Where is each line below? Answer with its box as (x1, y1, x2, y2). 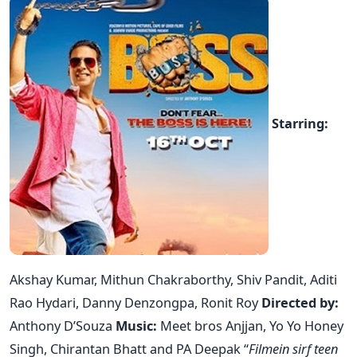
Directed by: (261, 292, 339, 312)
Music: (116, 316, 160, 335)
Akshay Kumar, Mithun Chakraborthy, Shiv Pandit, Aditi (10, 269, 337, 288)
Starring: (272, 113, 328, 132)
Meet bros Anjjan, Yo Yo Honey (160, 316, 343, 335)
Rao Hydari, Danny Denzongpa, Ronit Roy (10, 292, 261, 312)
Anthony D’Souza (10, 316, 116, 335)
